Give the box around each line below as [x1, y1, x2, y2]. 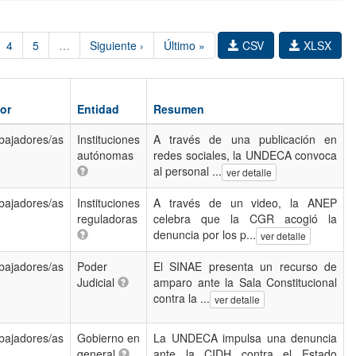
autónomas [77, 147, 133, 163]
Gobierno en [77, 330, 140, 346]
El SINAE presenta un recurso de [153, 258, 337, 274]
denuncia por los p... [153, 226, 256, 242]
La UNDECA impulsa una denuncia [153, 330, 337, 346]
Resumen [153, 101, 204, 117]
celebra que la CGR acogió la [153, 211, 337, 226]
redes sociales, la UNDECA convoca [153, 147, 337, 163]
